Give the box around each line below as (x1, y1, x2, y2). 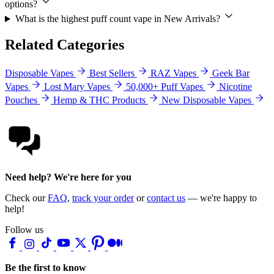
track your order (72, 193, 134, 204)
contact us (147, 193, 185, 204)
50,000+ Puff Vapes (126, 81, 203, 92)
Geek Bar (212, 68, 250, 79)
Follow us (5, 224, 43, 235)
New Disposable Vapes (161, 95, 251, 106)
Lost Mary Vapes (44, 81, 110, 92)
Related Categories (5, 37, 124, 53)
